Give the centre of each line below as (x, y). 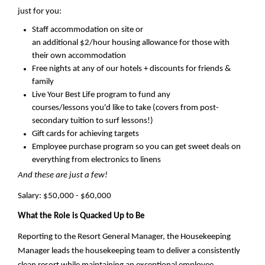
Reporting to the (48, 237)
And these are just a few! (63, 176)
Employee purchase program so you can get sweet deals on (136, 147)
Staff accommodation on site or (88, 30)
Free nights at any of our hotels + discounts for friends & (131, 69)
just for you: (40, 12)
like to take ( (133, 108)
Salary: (30, 196)
